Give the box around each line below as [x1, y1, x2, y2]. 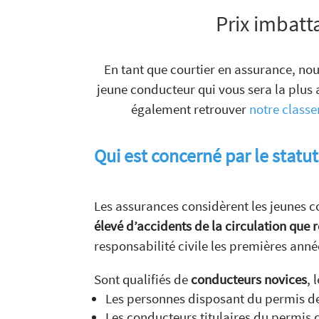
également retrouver [131, 100, 249, 117]
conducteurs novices [191, 270, 307, 288]
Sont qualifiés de [94, 270, 191, 288]
